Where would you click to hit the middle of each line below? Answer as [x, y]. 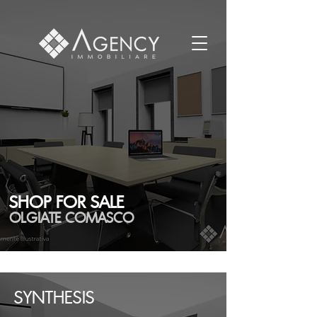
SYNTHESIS [54, 297]
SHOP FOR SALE [67, 202]
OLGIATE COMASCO [71, 218]
